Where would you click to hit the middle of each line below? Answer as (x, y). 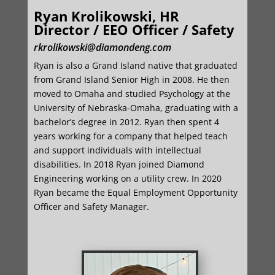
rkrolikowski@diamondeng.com (102, 47)
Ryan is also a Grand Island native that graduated (135, 65)
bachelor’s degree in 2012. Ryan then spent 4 (126, 122)
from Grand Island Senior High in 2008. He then (131, 79)
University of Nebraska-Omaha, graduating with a (136, 108)
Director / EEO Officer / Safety (134, 29)
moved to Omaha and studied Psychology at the (132, 94)
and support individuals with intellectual (117, 150)
